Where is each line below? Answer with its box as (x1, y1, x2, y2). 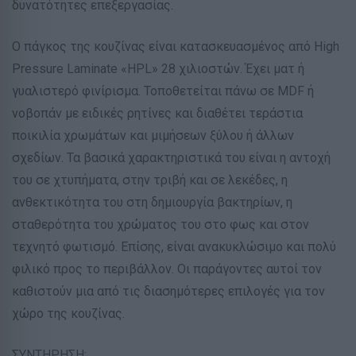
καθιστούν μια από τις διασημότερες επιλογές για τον (12, 284, 325, 300)
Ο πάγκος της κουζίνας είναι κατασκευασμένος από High (12, 39, 339, 55)
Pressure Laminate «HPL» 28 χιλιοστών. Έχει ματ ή (12, 61, 304, 77)
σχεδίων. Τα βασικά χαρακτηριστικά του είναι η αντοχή (12, 150, 331, 166)
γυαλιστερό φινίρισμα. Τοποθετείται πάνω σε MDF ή (12, 83, 314, 99)
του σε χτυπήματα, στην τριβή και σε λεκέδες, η (12, 172, 288, 188)
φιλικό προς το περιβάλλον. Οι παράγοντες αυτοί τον (12, 261, 322, 277)
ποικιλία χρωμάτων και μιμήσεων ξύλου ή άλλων (12, 128, 294, 144)
